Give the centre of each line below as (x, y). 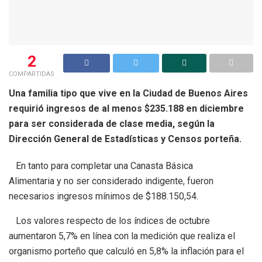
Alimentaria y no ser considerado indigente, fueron (111, 181)
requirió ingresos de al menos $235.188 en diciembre (126, 108)
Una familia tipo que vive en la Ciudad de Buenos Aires (128, 93)
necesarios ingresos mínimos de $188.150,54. (104, 196)
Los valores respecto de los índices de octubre (109, 220)
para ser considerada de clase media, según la (112, 123)
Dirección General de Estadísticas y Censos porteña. (125, 139)
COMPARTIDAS (32, 74)
